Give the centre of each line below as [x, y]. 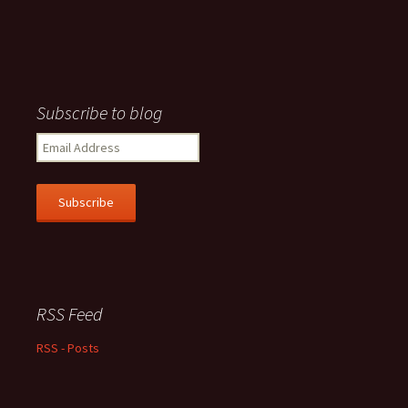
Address [59, 160]
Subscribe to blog [99, 112]
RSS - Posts [68, 348]
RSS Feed [70, 314]
